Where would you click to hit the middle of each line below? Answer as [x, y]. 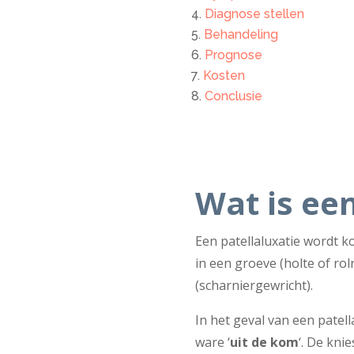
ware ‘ [212, 343]
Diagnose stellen [254, 13]
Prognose [233, 55]
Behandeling [241, 34]
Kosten [224, 75]
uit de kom [264, 343]
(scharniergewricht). [254, 286]
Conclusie [233, 96]
